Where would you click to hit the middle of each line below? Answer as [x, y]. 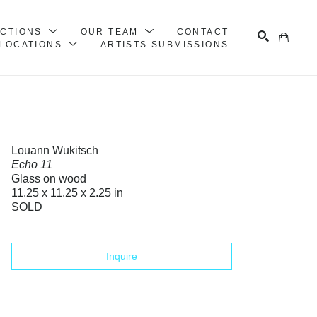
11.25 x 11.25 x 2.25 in [67, 192]
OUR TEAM [111, 31]
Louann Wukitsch [55, 150]
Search [262, 89]
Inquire [122, 256]
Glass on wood [49, 178]
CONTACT [203, 31]
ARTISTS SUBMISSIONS [165, 44]
